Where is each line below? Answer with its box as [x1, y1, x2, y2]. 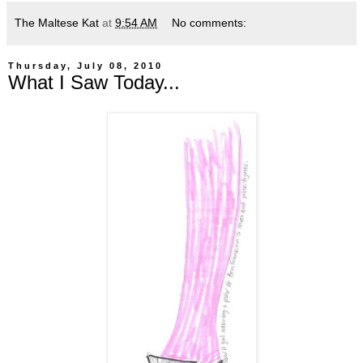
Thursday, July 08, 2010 [8, 61, 163, 71]
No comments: [172, 15, 247, 29]
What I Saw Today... [8, 70, 180, 93]
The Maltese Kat [15, 15, 99, 29]
